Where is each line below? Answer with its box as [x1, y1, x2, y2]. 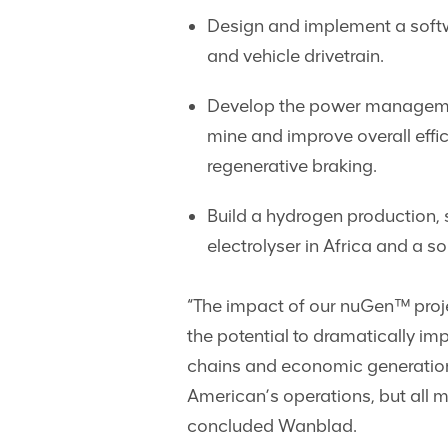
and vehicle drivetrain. [207, 45, 384, 67]
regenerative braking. [207, 155, 377, 177]
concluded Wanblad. [187, 415, 357, 437]
